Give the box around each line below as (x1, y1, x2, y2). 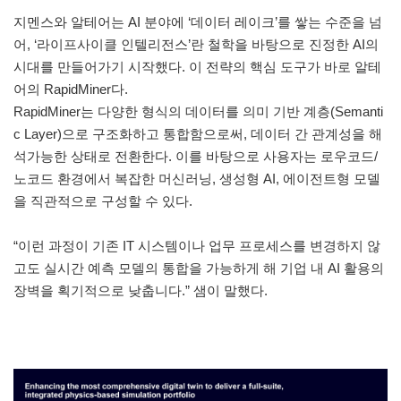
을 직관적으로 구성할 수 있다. (13, 192, 196, 209)
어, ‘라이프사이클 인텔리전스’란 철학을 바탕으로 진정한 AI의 (13, 36, 379, 52)
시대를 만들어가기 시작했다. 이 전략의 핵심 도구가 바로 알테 (13, 58, 381, 74)
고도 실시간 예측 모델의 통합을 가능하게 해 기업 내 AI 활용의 (13, 260, 384, 276)
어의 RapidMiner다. (13, 81, 132, 97)
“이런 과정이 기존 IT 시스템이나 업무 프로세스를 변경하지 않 (13, 237, 380, 253)
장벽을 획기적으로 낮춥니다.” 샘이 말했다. (13, 282, 271, 298)
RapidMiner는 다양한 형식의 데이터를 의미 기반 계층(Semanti (13, 103, 383, 119)
